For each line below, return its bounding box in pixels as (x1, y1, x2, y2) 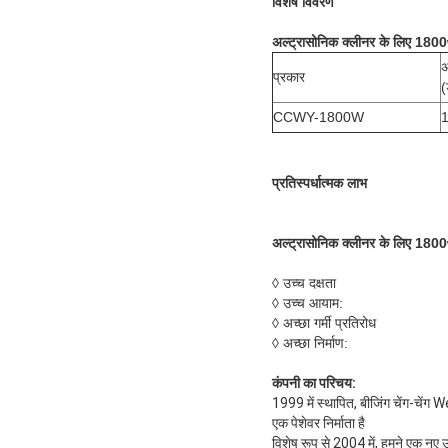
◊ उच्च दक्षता (272, 274, 336, 291)
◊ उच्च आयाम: (272, 294, 343, 311)
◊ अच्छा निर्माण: (272, 334, 348, 351)
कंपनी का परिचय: (272, 374, 356, 391)
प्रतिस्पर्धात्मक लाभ (272, 174, 367, 191)
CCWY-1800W (273, 108, 364, 125)
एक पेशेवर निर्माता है (272, 414, 365, 431)
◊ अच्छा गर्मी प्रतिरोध (272, 314, 376, 331)
